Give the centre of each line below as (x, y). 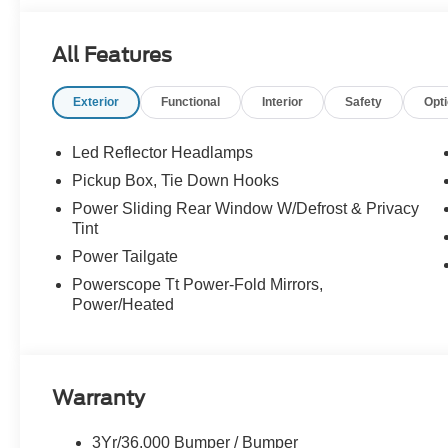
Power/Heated (123, 305)
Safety (364, 102)
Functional (191, 102)
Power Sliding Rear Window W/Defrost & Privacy (246, 209)
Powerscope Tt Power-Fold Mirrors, (198, 285)
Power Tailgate (125, 257)
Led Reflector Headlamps (163, 153)
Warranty (99, 398)
